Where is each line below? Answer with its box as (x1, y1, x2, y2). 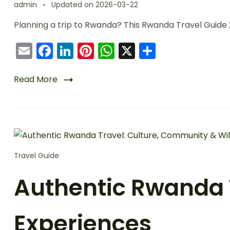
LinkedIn (73, 39, 137, 62)
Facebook (53, 39, 131, 62)
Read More (14, 73, 57, 85)
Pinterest (94, 39, 164, 62)
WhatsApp (114, 39, 199, 62)
